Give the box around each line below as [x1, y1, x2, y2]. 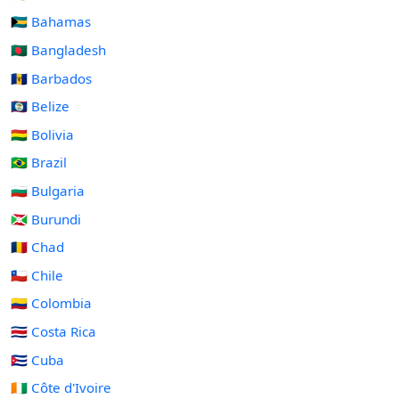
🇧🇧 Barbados [11, 69, 92, 87]
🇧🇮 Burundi [11, 209, 81, 228]
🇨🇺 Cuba [11, 350, 64, 369]
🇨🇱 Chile [11, 265, 63, 284]
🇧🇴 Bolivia [11, 125, 74, 143]
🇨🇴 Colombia [11, 294, 92, 313]
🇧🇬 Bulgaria [11, 182, 85, 200]
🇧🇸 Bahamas [11, 12, 91, 31]
